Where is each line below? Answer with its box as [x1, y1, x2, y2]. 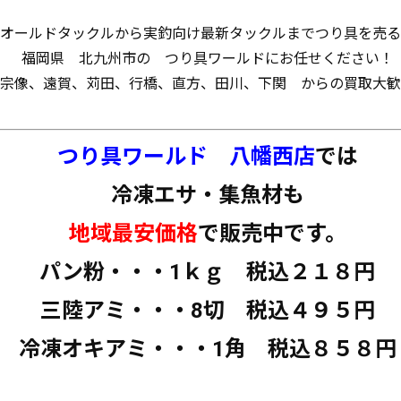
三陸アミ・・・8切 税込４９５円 [39, 298, 375, 323]
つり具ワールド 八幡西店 [56, 144, 315, 169]
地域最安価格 [68, 221, 198, 246]
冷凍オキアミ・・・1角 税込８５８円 [18, 337, 397, 362]
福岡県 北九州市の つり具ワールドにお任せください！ [21, 50, 394, 67]
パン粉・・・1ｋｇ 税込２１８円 [39, 260, 375, 285]
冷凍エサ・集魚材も [110, 183, 304, 208]
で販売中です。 [197, 221, 346, 246]
